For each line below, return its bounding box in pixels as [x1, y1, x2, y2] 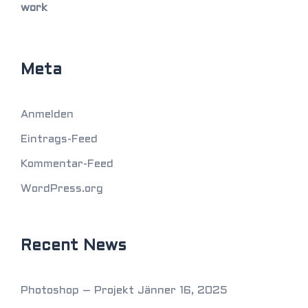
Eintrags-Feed [21, 134, 98, 144]
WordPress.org [21, 184, 103, 194]
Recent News [21, 239, 126, 254]
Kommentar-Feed [21, 159, 113, 169]
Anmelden [21, 109, 74, 120]
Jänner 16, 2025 [137, 285, 228, 296]
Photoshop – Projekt [21, 285, 134, 296]
